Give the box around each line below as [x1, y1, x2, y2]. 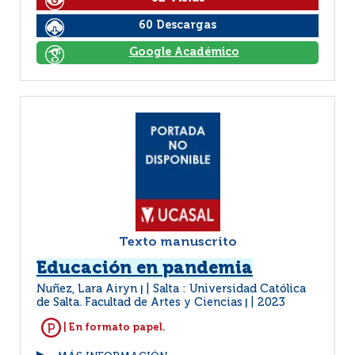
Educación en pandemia [36, 260, 253, 277]
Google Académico [128, 47, 239, 58]
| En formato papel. [61, 322, 166, 333]
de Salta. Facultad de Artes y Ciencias [36, 297, 242, 308]
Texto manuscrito [118, 236, 237, 249]
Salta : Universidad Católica [153, 284, 306, 295]
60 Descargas [139, 20, 216, 31]
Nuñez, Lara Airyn [36, 284, 140, 295]
